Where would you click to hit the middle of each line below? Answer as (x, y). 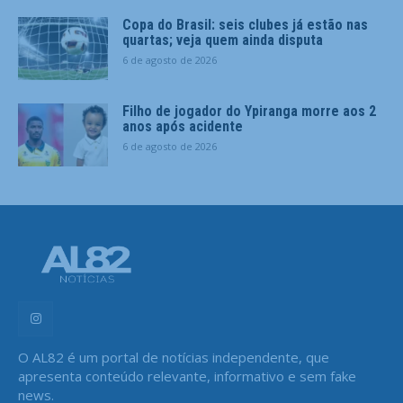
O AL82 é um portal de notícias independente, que (174, 358)
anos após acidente (183, 126)
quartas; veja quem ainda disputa (223, 40)
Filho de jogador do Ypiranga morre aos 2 (249, 111)
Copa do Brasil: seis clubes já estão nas (245, 24)
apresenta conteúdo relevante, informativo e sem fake (187, 376)
